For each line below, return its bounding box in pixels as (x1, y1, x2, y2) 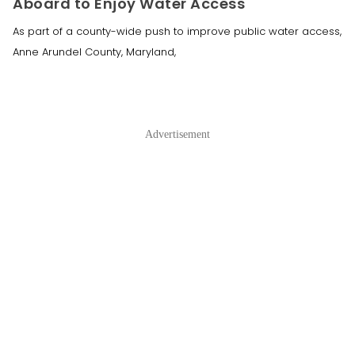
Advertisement (145, 128, 210, 140)
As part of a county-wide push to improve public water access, (13, 23, 342, 39)
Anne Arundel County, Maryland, (13, 44, 176, 59)
